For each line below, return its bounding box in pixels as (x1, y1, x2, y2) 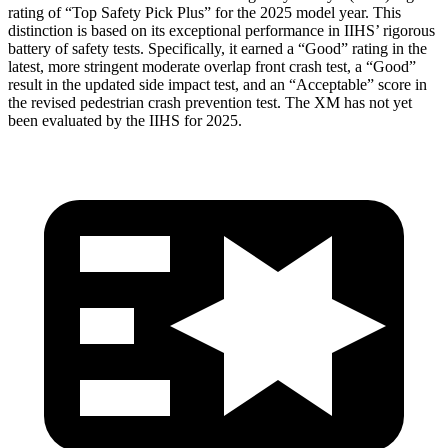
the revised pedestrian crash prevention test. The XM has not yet (8, 93, 412, 111)
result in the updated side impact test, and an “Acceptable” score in (8, 75, 427, 93)
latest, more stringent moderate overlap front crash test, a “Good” (8, 57, 416, 75)
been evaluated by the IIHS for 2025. (8, 111, 242, 129)
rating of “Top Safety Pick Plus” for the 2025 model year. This (8, 3, 401, 21)
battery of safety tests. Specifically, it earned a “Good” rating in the (8, 39, 427, 57)
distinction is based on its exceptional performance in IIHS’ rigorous (8, 21, 435, 39)
